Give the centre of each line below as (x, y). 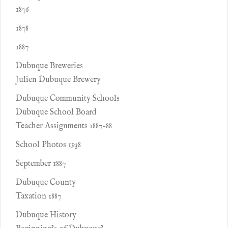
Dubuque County (46, 183)
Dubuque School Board (56, 112)
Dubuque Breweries (49, 66)
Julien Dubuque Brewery (58, 80)
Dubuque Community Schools (68, 99)
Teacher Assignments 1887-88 (64, 126)
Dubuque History (46, 215)
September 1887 (41, 164)
